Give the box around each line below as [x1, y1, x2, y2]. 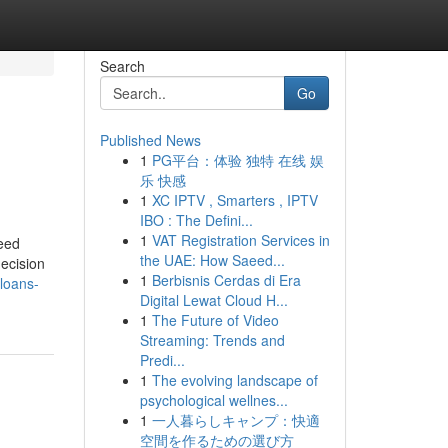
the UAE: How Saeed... [139, 250, 285, 270]
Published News [99, 130, 201, 150]
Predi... [139, 350, 185, 370]
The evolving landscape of [151, 370, 318, 390]
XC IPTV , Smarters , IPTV [151, 190, 318, 210]
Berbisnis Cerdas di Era [151, 270, 301, 290]
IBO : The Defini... [139, 210, 253, 230]
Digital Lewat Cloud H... [139, 290, 288, 310]
